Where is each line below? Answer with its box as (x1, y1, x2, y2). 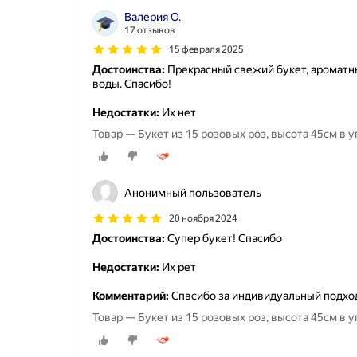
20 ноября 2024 (169, 213, 237, 225)
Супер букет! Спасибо (165, 232, 282, 245)
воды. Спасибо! (92, 77, 171, 90)
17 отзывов (124, 25, 175, 36)
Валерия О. (124, 10, 181, 23)
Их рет (159, 261, 196, 274)
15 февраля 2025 (169, 44, 244, 55)
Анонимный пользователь (124, 186, 261, 200)
